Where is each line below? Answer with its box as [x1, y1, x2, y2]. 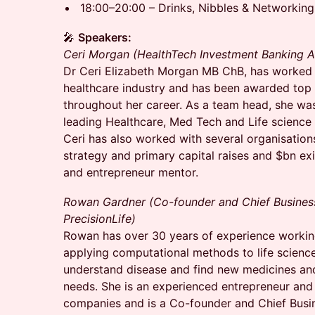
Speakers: [78, 30, 131, 44]
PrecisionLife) [63, 212, 136, 226]
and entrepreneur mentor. [63, 165, 198, 179]
